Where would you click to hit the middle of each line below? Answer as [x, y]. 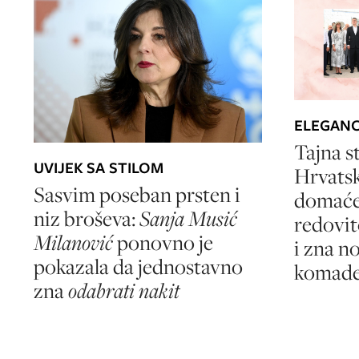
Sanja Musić [188, 218]
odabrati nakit [122, 290]
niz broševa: [87, 218]
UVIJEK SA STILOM [99, 167]
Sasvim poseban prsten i [137, 194]
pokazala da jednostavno [138, 266]
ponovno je [163, 242]
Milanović [73, 242]
